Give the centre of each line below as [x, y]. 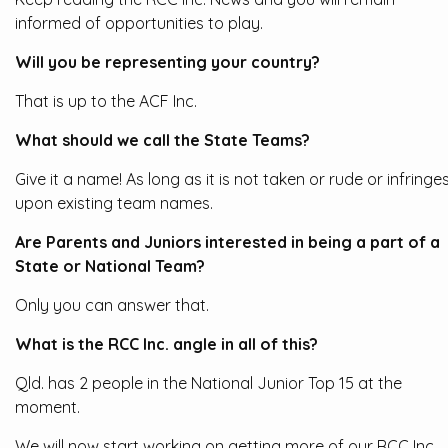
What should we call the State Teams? [162, 140]
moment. [47, 407]
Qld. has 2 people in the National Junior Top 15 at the [208, 383]
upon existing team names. [114, 203]
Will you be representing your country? [167, 62]
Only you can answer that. [112, 305]
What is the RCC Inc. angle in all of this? [166, 344]
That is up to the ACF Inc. [106, 101]
